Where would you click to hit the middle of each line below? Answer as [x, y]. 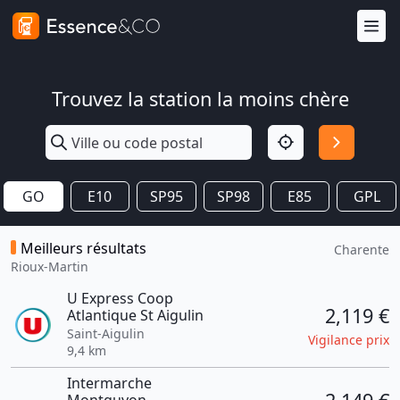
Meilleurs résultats [83, 248]
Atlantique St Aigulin [135, 315]
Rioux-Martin [50, 267]
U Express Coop [120, 298]
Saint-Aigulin [105, 333]
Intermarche [109, 383]
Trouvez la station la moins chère [200, 99]
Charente [362, 250]
